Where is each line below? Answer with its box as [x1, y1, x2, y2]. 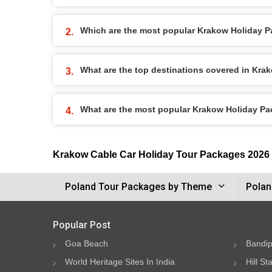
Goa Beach [65, 239, 108, 248]
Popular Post [53, 219, 110, 231]
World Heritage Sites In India [65, 257, 175, 267]
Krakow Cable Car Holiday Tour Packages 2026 [53, 149, 270, 160]
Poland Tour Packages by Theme [65, 181, 212, 192]
